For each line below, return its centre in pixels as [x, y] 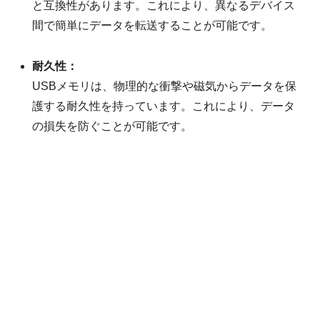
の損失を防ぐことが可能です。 [112, 126]
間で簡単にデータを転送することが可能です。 [152, 25]
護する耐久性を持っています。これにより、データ [164, 106]
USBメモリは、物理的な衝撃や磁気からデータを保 [165, 86]
